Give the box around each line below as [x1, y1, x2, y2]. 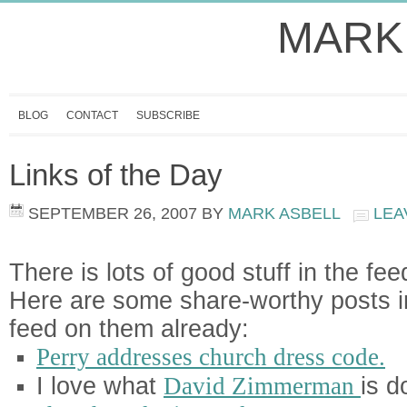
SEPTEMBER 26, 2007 [28, 204, 197, 223]
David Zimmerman [164, 372, 361, 400]
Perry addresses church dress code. [36, 343, 385, 371]
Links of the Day [9, 158, 223, 192]
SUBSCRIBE [136, 109, 200, 122]
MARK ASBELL [228, 204, 340, 223]
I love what [36, 372, 164, 400]
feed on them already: [9, 315, 249, 342]
